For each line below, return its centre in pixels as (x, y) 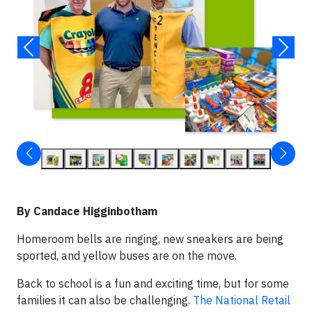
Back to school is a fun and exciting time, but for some (153, 283)
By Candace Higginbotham (87, 211)
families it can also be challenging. (105, 300)
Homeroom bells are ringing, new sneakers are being (150, 239)
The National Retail (242, 300)
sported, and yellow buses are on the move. (127, 256)
